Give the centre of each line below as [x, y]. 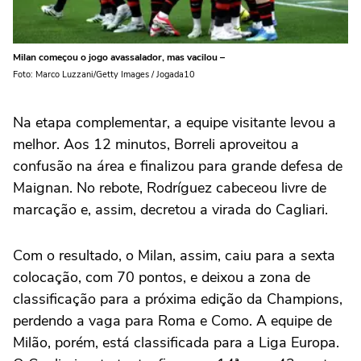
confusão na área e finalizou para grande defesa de [178, 166]
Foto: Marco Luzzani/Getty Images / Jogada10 [104, 75]
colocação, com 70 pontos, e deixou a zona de [162, 278]
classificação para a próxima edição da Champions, [178, 299]
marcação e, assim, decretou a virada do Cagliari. [170, 210]
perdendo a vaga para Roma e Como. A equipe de [172, 321]
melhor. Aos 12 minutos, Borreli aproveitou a [156, 145]
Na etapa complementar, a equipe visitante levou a [174, 123]
